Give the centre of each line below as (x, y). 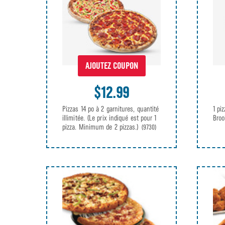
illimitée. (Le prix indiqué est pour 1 (109, 118)
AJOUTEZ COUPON (111, 66)
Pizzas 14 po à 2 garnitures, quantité (111, 109)
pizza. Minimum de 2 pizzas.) (102, 127)
